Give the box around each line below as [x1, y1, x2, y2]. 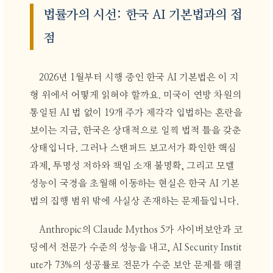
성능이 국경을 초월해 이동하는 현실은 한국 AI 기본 [29, 179, 239, 188]
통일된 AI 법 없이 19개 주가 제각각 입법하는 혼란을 [29, 108, 243, 118]
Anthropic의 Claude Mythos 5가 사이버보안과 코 [39, 225, 244, 235]
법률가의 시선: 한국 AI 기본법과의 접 [43, 9, 243, 22]
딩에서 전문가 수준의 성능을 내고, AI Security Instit [29, 243, 242, 253]
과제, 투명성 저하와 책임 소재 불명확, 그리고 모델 [29, 161, 235, 171]
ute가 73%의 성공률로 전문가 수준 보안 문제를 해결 [29, 261, 242, 271]
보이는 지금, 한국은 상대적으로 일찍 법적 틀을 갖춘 [29, 126, 241, 135]
